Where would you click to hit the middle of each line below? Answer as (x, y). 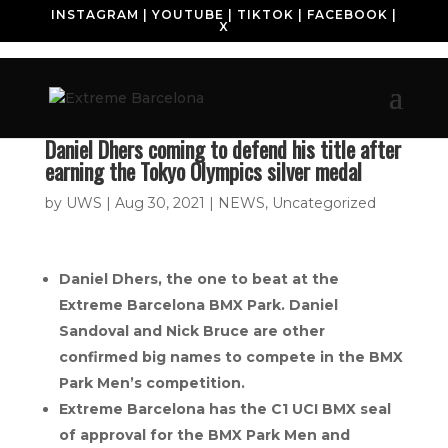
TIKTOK (265, 14)
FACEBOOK (347, 14)
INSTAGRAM (94, 14)
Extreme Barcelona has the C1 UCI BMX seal (224, 409)
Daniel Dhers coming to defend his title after (222, 149)
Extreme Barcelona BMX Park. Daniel (198, 305)
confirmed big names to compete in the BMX (230, 357)
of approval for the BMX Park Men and (204, 435)
